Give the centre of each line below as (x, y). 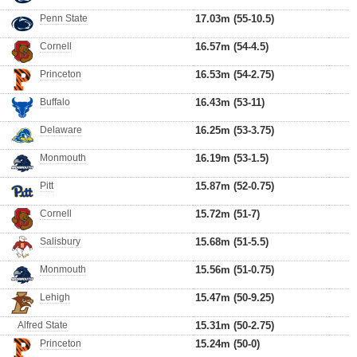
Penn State (64, 18)
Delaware (61, 130)
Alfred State (43, 325)
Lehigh (55, 297)
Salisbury (60, 241)
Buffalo (55, 102)
